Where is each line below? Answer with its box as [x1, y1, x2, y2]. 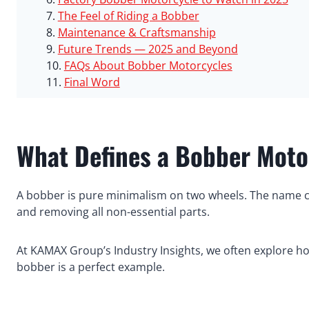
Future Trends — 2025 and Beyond [57, 41, 238, 57]
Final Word [63, 74, 120, 90]
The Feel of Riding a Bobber [57, 8, 199, 24]
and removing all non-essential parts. [17, 204, 210, 220]
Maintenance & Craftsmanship [57, 25, 216, 41]
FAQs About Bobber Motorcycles [63, 58, 232, 74]
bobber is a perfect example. [17, 259, 165, 275]
